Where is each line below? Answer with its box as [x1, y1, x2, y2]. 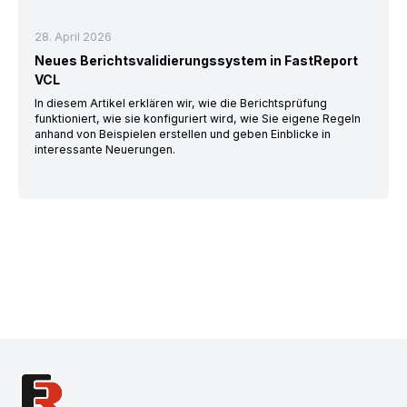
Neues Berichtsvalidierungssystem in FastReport [34, 53, 358, 69]
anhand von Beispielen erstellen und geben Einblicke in [34, 127, 331, 142]
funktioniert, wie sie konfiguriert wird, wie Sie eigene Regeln [34, 112, 361, 126]
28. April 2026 [34, 30, 112, 45]
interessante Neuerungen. [34, 143, 175, 157]
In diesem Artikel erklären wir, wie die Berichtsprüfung [34, 96, 327, 111]
